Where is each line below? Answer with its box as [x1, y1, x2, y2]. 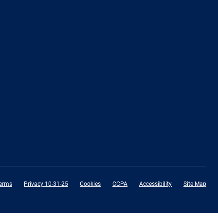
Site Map [183, 180, 206, 187]
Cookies [80, 180, 101, 187]
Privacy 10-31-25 [24, 180, 68, 187]
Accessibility [139, 180, 172, 187]
